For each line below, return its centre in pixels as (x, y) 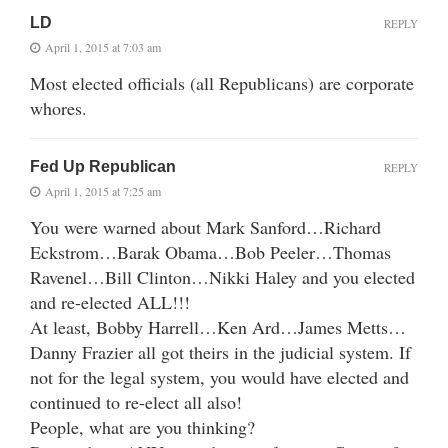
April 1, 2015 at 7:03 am (103, 46)
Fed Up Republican (103, 166)
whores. (58, 107)
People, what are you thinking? (142, 426)
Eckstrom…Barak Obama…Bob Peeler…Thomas (210, 251)
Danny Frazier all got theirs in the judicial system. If (220, 351)
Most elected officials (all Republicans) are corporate (222, 82)
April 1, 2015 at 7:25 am (103, 190)
